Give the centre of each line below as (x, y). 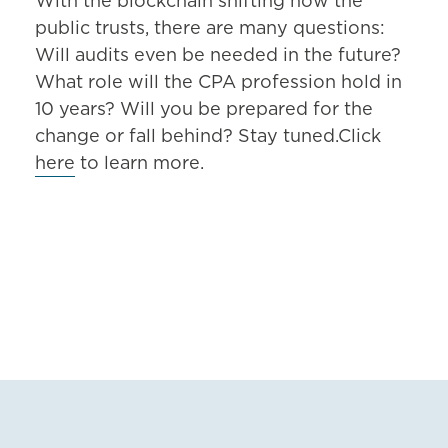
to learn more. (139, 164)
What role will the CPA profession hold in (218, 83)
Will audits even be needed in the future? (218, 56)
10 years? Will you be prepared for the (204, 110)
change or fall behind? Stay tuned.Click (208, 137)
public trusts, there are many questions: (210, 29)
